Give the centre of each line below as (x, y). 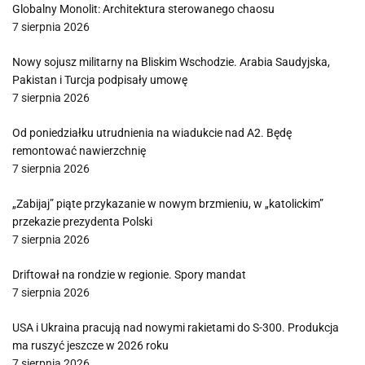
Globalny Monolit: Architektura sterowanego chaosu (143, 9)
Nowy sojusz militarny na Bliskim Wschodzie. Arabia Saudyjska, (171, 62)
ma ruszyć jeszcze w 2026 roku (90, 346)
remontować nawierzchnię (79, 151)
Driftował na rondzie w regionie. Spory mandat (129, 275)
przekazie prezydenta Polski (82, 222)
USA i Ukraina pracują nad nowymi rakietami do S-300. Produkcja (176, 328)
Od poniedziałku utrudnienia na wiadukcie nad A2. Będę (152, 133)
